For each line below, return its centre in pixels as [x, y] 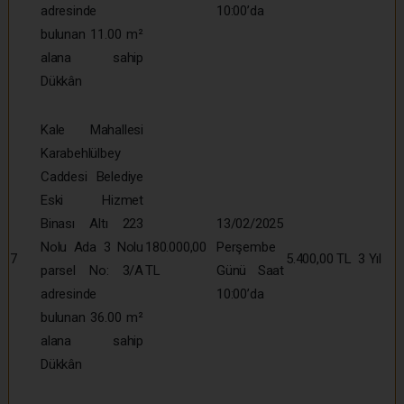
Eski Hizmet [92, 200]
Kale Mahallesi [92, 129]
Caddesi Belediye [92, 176]
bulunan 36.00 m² [92, 317]
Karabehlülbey [81, 153]
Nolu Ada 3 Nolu [92, 247]
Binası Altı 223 [92, 223]
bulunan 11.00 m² [92, 34]
